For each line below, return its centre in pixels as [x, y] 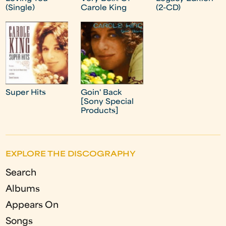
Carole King [104, 9]
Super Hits [26, 93]
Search [21, 173]
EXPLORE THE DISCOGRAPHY [71, 154]
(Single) [20, 9]
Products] [100, 111]
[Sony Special [107, 102]
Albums [23, 189]
